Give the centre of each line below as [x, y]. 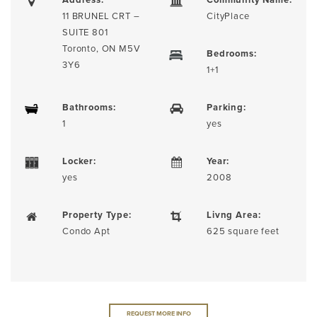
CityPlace [228, 16]
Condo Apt [86, 231]
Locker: [79, 161]
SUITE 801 [85, 32]
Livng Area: [234, 215]
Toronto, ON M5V [101, 48]
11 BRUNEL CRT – [101, 16]
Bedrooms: [231, 53]
